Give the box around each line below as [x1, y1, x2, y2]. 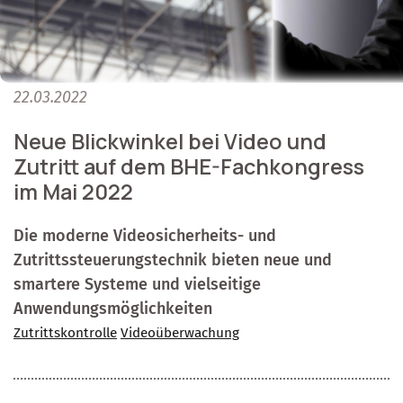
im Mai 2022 [13, 176, 133, 206]
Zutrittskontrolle [13, 324, 117, 341]
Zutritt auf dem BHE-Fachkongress [13, 151, 364, 181]
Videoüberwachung [121, 324, 239, 341]
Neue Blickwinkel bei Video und [13, 126, 327, 156]
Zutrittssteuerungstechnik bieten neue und [13, 249, 332, 270]
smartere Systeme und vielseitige [13, 273, 261, 294]
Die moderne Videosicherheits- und [13, 225, 276, 246]
